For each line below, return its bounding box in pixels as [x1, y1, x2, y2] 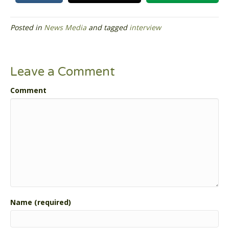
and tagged [86, 22, 129, 33]
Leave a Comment [10, 64, 115, 80]
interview [129, 22, 161, 33]
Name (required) [10, 197, 71, 208]
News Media [44, 22, 86, 33]
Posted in [10, 22, 44, 33]
